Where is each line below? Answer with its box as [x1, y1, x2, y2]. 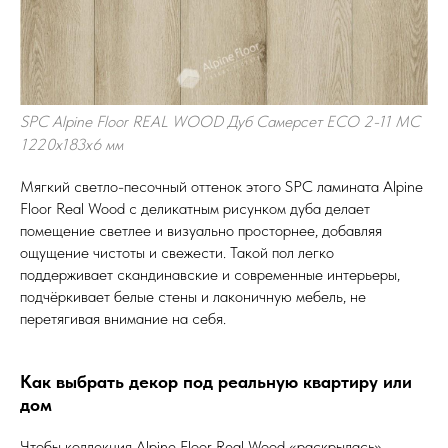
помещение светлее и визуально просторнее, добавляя [20, 221, 382, 240]
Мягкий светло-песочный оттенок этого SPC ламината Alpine [20, 177, 423, 196]
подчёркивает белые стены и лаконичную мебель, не [20, 287, 366, 306]
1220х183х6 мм [20, 135, 123, 154]
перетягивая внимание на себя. [20, 309, 226, 328]
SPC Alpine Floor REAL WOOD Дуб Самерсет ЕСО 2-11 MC [20, 112, 420, 131]
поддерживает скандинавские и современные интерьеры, [20, 265, 400, 284]
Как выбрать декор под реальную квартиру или [20, 371, 412, 392]
